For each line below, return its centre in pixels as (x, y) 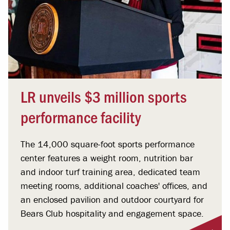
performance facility (81, 116)
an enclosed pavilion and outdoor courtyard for (112, 199)
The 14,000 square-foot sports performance (108, 144)
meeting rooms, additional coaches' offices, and (114, 185)
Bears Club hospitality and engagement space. (112, 213)
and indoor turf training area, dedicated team (110, 171)
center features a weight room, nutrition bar (107, 158)
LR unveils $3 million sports (104, 96)
